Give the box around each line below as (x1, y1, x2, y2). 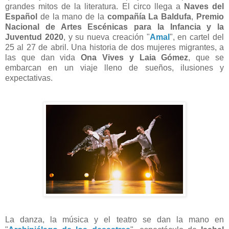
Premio (196, 12, 224, 21)
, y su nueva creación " (63, 33, 150, 42)
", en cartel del (169, 33, 224, 42)
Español (5, 12, 37, 21)
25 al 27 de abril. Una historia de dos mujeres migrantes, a (5, 43, 224, 52)
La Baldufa (148, 12, 192, 21)
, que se (188, 53, 224, 62)
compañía (107, 12, 146, 21)
